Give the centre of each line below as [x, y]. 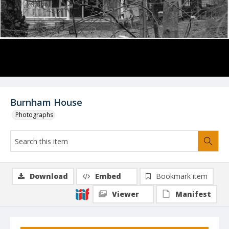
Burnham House [46, 102]
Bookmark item [182, 176]
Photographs [34, 115]
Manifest [193, 194]
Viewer [125, 194]
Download [49, 176]
